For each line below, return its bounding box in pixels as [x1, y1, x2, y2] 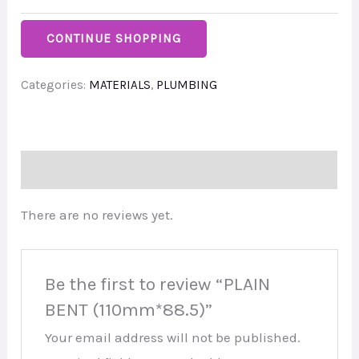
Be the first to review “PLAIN [44, 273, 270, 296]
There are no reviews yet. [21, 206, 174, 223]
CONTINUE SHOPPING [46, 30, 182, 46]
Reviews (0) [21, 161, 91, 178]
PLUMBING [156, 77, 218, 92]
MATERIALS [89, 77, 151, 92]
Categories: [21, 77, 90, 92]
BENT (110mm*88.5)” [44, 299, 212, 321]
